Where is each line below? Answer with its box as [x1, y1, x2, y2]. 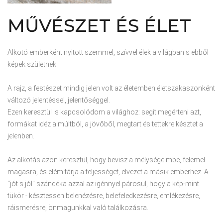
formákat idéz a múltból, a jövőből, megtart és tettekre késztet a [7, 119, 203, 128]
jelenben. [7, 131, 34, 140]
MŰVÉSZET [7, 14, 111, 36]
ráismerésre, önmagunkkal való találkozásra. [7, 203, 148, 212]
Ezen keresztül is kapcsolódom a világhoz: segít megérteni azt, [7, 108, 201, 116]
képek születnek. [7, 60, 58, 68]
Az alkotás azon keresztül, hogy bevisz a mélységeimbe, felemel [7, 155, 205, 164]
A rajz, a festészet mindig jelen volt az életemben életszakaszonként [7, 84, 215, 92]
